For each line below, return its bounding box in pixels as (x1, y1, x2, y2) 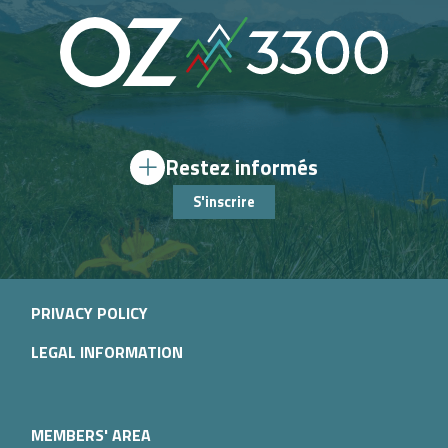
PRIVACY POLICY (31, 301, 148, 326)
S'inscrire (193, 191, 255, 214)
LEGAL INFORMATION (31, 339, 183, 364)
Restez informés (165, 151, 318, 184)
